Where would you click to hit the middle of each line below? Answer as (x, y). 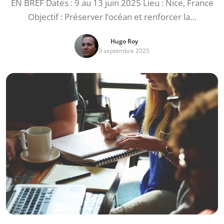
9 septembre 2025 (124, 51)
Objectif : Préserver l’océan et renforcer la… (112, 17)
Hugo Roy (124, 41)
